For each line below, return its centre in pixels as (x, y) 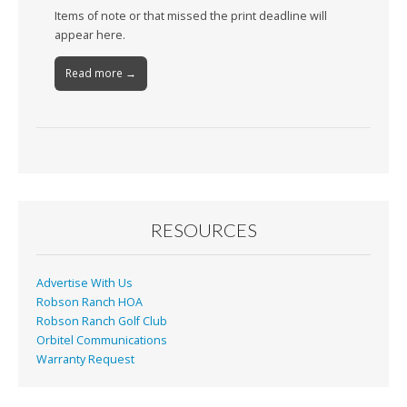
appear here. (90, 35)
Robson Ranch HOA (89, 303)
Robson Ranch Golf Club (102, 322)
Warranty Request (85, 360)
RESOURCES (203, 230)
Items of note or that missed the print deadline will (191, 16)
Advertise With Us (84, 283)
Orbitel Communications (102, 341)
